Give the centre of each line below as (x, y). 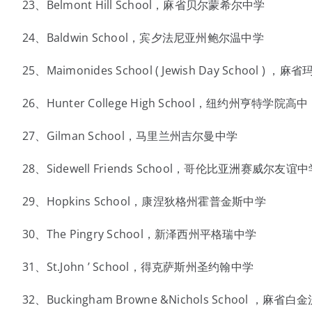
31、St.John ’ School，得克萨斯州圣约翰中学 (138, 267)
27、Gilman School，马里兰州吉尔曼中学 (130, 136)
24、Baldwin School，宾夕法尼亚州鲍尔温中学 (143, 38)
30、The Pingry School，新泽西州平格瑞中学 (139, 234)
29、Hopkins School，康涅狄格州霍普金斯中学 (144, 201)
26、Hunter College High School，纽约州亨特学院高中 (165, 103)
